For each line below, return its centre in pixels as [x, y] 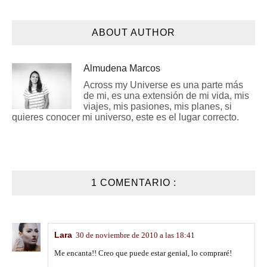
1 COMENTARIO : [133, 183]
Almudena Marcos [122, 68]
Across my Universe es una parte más [163, 85]
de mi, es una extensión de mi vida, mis [166, 96]
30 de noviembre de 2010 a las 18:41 [135, 235]
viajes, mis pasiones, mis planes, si [158, 106]
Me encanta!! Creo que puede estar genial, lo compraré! [143, 253]
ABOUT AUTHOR [133, 32]
